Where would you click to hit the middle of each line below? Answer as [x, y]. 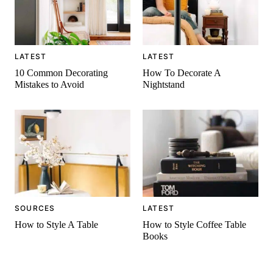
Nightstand [164, 84]
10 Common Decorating [61, 73]
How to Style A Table [56, 224]
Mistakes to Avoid [49, 84]
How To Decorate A [182, 73]
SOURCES [35, 208]
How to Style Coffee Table [194, 224]
